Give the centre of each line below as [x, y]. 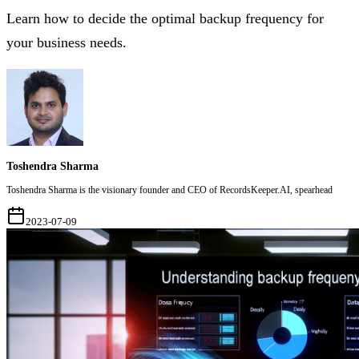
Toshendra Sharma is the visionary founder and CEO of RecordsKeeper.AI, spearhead [169, 190]
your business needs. [67, 43]
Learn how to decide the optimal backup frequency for [165, 19]
